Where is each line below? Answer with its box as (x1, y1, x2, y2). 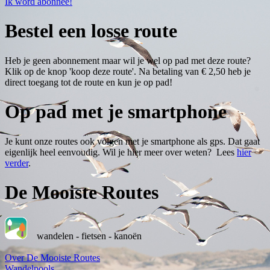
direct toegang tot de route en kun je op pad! (5, 77, 172, 87)
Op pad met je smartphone (5, 101, 227, 123)
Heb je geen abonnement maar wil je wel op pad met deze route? (5, 55, 251, 66)
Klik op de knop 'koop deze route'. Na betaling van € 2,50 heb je (5, 66, 251, 77)
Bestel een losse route (5, 20, 177, 42)
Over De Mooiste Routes (5, 252, 100, 263)
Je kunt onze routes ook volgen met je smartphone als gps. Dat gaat (5, 136, 260, 146)
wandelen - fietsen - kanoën (27, 230, 142, 241)
